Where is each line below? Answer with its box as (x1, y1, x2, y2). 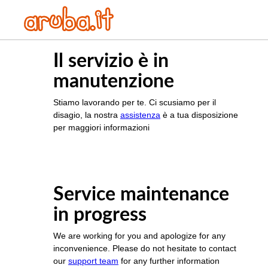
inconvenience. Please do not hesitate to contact (53, 243, 236, 254)
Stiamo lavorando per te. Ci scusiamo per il (53, 98, 216, 108)
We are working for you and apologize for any (53, 231, 226, 241)
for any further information (118, 256, 220, 266)
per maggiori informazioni (53, 123, 150, 133)
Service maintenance (53, 185, 229, 205)
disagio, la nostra (53, 110, 120, 120)
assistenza (120, 110, 160, 120)
